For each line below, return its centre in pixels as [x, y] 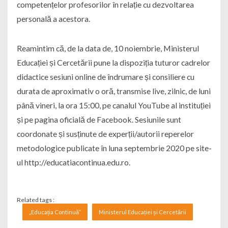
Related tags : [35, 200]
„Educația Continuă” [55, 212]
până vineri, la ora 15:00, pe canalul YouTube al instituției [113, 105]
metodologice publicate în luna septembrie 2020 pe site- [114, 148]
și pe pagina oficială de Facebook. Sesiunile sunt [99, 120]
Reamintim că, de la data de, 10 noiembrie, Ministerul [108, 48]
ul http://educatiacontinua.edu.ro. [73, 162]
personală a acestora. [53, 19]
